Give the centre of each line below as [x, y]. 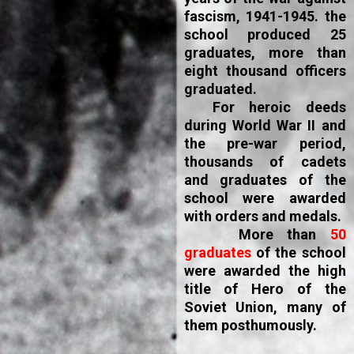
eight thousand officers [265, 71]
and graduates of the [265, 180]
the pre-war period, [265, 143]
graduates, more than [265, 53]
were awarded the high [265, 271]
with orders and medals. [262, 216]
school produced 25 [265, 34]
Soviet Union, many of [265, 307]
